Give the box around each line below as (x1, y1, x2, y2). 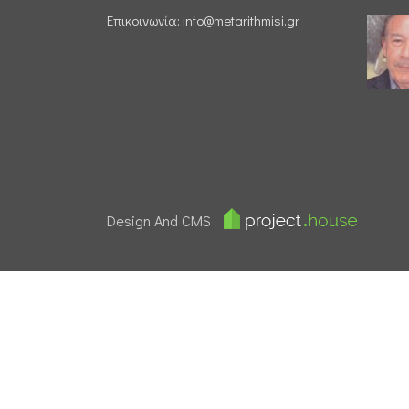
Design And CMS (107, 210, 215, 230)
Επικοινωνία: (107, 11, 183, 30)
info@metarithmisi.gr (183, 11, 299, 30)
